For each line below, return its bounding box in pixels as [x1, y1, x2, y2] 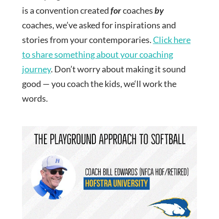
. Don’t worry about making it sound [50, 64, 186, 75]
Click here [153, 34, 191, 45]
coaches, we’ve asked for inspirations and [22, 20, 176, 31]
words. [22, 93, 48, 104]
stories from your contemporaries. [22, 34, 153, 45]
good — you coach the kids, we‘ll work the [22, 78, 176, 89]
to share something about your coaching [22, 49, 173, 60]
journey [22, 64, 51, 75]
